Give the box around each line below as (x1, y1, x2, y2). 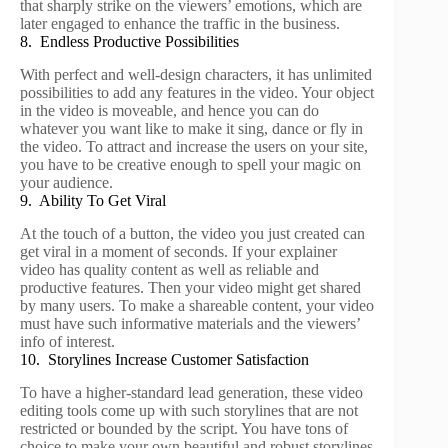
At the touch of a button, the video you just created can (20, 225, 365, 243)
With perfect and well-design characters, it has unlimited (20, 66, 372, 84)
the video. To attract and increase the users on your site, (20, 138, 368, 156)
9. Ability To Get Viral (20, 192, 166, 210)
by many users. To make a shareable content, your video (20, 297, 374, 315)
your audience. (20, 174, 113, 192)
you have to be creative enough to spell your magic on (20, 156, 361, 174)
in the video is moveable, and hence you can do (20, 102, 319, 120)
